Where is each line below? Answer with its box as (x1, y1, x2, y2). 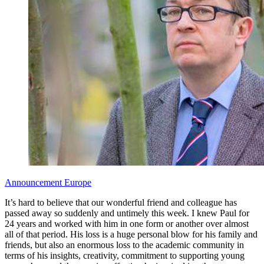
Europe (64, 177, 91, 187)
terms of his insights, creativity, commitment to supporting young (5, 250, 245, 260)
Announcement (5, 177, 64, 187)
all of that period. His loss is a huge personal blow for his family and (5, 229, 258, 239)
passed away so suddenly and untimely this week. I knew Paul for (5, 207, 249, 218)
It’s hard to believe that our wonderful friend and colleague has (5, 197, 237, 207)
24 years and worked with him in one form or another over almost (5, 218, 249, 229)
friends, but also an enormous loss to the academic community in (5, 239, 244, 250)
